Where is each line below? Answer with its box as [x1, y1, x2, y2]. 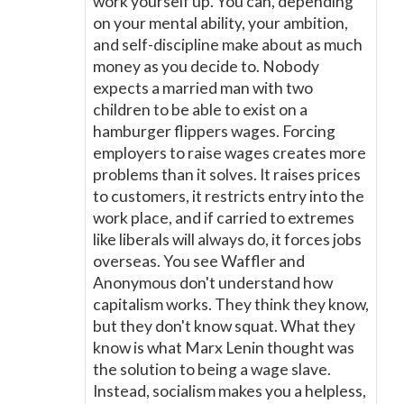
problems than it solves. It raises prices [93, 165, 361, 184]
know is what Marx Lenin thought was [93, 338, 354, 357]
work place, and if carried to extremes [93, 208, 354, 227]
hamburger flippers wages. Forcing [93, 122, 335, 141]
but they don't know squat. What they [93, 317, 355, 335]
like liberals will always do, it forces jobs [93, 230, 362, 249]
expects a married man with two [93, 78, 313, 97]
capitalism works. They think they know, [93, 295, 369, 314]
